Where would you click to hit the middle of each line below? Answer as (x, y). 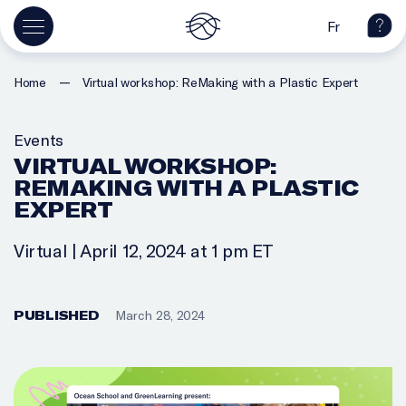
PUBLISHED (57, 315)
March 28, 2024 (160, 315)
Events (39, 140)
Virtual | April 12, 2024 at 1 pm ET (144, 250)
